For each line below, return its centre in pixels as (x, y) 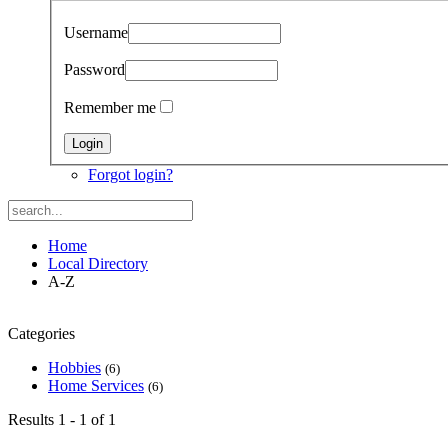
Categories (41, 333)
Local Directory (98, 263)
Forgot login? (130, 174)
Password (94, 69)
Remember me (110, 107)
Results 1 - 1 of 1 (62, 419)
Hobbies (74, 367)
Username (96, 32)
